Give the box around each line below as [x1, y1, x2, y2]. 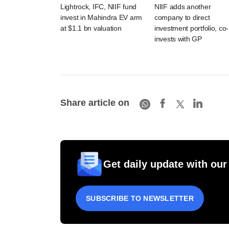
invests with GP [154, 35, 202, 43]
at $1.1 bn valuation [60, 24, 122, 33]
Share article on [60, 97, 129, 108]
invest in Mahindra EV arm [60, 13, 143, 22]
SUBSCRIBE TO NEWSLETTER [86, 194, 194, 203]
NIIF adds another [154, 3, 211, 11]
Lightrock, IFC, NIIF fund [60, 3, 137, 11]
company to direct [154, 13, 210, 22]
